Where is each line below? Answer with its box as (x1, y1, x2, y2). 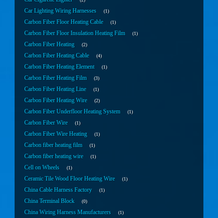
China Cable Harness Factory (24, 187, 92, 193)
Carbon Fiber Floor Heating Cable (24, 19, 103, 25)
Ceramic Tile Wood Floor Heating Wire (24, 176, 115, 182)
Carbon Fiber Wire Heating (24, 131, 87, 137)
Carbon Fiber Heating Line (24, 86, 86, 92)
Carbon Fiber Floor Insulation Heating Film (24, 30, 125, 36)
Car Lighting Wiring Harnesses (24, 8, 96, 14)
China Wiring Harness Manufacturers (24, 209, 111, 216)
